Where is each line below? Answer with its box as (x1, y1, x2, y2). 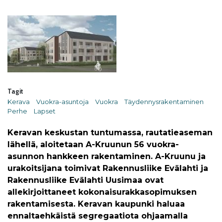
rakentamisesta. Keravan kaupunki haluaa (7, 199, 185, 209)
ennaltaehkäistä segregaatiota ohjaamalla (7, 211, 188, 221)
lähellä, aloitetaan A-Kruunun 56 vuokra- (7, 140, 179, 149)
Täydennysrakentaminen (124, 98, 204, 106)
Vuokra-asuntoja (36, 98, 89, 106)
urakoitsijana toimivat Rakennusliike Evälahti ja (7, 164, 208, 173)
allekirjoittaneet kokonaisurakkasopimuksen (7, 187, 197, 197)
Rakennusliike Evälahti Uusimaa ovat (7, 175, 164, 185)
